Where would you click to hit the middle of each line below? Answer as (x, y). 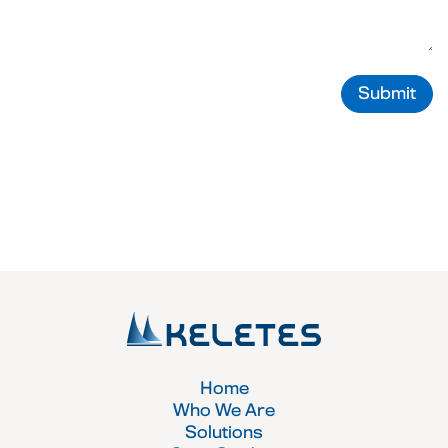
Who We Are (224, 411)
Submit (387, 94)
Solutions (224, 433)
